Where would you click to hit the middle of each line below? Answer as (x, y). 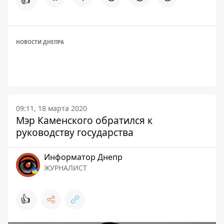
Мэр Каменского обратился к (84, 120)
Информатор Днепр (83, 157)
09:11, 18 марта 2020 (51, 108)
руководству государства (75, 132)
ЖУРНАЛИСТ (65, 168)
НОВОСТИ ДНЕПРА (40, 42)
